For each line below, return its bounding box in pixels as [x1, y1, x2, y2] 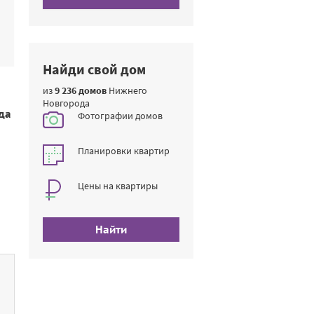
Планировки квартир [78, 144, 170, 157]
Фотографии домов [78, 109, 163, 122]
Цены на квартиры [78, 179, 158, 192]
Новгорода [43, 97, 90, 109]
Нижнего [107, 84, 147, 97]
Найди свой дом [43, 60, 146, 78]
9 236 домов [55, 84, 107, 97]
